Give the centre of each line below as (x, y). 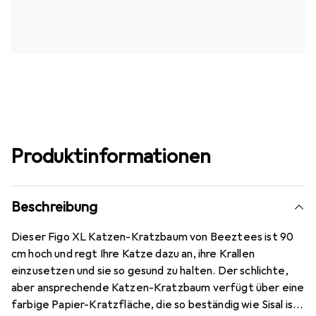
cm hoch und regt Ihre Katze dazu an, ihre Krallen (133, 254)
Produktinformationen (111, 157)
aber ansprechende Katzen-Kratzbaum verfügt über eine (158, 288)
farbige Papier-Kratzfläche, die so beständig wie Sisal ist (155, 305)
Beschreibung (55, 207)
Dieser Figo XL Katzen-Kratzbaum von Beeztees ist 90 (153, 237)
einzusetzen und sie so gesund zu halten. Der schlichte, (150, 271)
